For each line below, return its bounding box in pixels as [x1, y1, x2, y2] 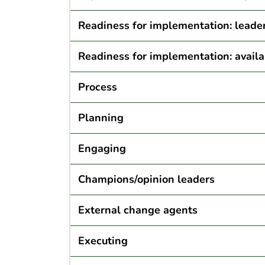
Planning [77, 111, 124, 125]
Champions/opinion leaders [77, 172, 215, 187]
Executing [77, 234, 128, 248]
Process [77, 80, 117, 95]
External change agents [77, 203, 198, 218]
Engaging [77, 141, 126, 156]
